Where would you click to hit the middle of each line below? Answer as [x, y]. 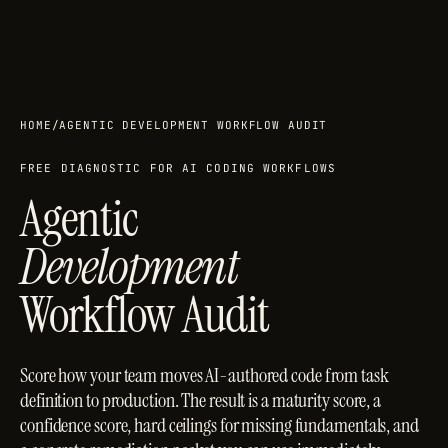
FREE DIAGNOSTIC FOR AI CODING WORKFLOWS [178, 168]
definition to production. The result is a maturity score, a [201, 400]
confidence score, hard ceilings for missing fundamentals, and [219, 425]
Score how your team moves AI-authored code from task [204, 375]
